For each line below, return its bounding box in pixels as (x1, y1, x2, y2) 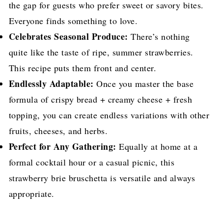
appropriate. (8, 188, 55, 200)
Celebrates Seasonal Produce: (8, 30, 128, 43)
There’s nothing (128, 30, 190, 43)
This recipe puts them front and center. (8, 62, 157, 74)
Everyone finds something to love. (8, 15, 138, 27)
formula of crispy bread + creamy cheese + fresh (8, 93, 192, 106)
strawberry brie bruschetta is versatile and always (8, 172, 195, 184)
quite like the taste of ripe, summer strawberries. (8, 46, 193, 58)
